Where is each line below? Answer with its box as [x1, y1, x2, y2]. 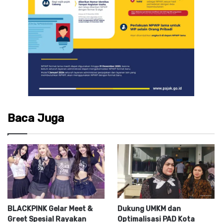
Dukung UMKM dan [117, 205, 181, 214]
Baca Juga [7, 111, 64, 125]
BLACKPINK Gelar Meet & [7, 205, 93, 214]
